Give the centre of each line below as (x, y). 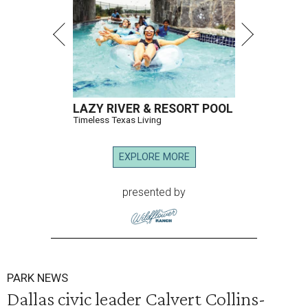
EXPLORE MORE (154, 157)
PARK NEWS (37, 278)
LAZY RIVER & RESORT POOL (153, 109)
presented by (154, 192)
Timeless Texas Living (117, 120)
